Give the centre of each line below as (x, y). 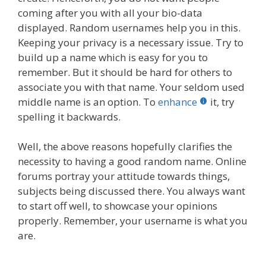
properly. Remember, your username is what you (133, 221)
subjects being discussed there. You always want (132, 191)
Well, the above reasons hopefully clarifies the (125, 147)
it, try (222, 102)
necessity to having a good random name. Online (132, 161)
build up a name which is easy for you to (113, 57)
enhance (178, 102)
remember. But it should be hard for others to (125, 72)
